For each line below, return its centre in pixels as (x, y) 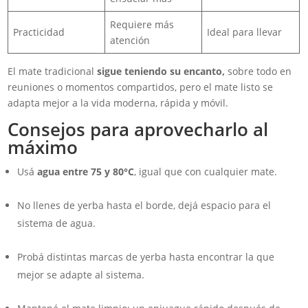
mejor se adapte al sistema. (81, 275)
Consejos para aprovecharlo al (138, 130)
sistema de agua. (57, 223)
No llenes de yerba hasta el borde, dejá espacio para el (144, 206)
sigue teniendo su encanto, (161, 71)
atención (130, 41)
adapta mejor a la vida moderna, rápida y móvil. (118, 103)
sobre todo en (258, 71)
